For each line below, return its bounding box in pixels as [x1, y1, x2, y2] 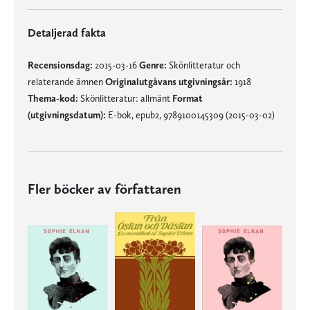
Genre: [139, 60, 167, 71]
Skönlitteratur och [167, 60, 240, 71]
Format [172, 93, 203, 104]
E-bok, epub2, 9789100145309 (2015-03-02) [106, 109, 275, 120]
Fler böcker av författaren [28, 181, 181, 197]
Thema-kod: [28, 93, 78, 104]
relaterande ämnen [28, 76, 105, 87]
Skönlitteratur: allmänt [78, 93, 172, 104]
